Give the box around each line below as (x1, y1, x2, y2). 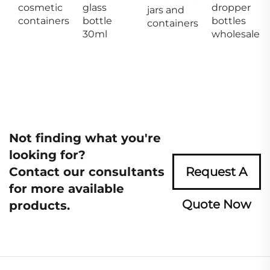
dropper (212, 1, 251, 13)
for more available (9, 181, 124, 196)
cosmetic (18, 1, 63, 13)
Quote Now (181, 196, 251, 212)
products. (9, 198, 70, 213)
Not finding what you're (9, 130, 161, 145)
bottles (212, 14, 246, 27)
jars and (147, 4, 184, 16)
